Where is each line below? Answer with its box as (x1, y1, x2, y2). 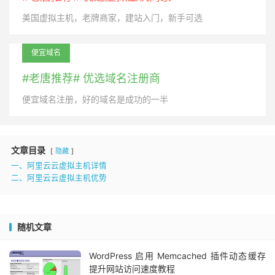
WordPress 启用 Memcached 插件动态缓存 (89, 250, 266, 261)
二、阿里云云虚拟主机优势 (11, 173, 107, 183)
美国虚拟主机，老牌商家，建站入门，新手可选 (22, 12, 203, 23)
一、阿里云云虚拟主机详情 (11, 161, 107, 171)
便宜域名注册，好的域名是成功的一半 (22, 94, 168, 105)
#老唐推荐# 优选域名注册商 (22, 72, 160, 85)
